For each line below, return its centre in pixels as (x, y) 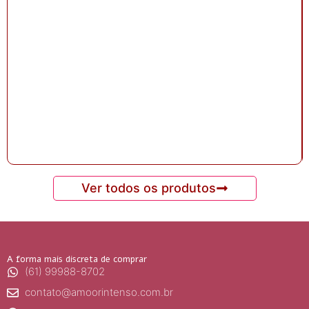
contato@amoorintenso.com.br (99, 292)
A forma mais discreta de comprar (77, 260)
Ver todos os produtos (148, 188)
